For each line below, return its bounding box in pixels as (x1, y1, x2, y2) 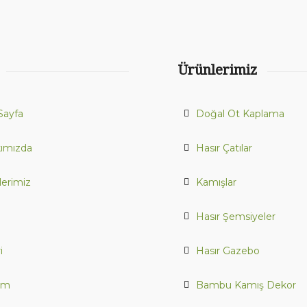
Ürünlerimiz (178, 62, 258, 79)
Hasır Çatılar (196, 141, 253, 154)
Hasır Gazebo (196, 244, 260, 257)
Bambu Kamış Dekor (196, 278, 297, 291)
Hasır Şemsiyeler (196, 210, 276, 223)
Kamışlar (196, 175, 237, 188)
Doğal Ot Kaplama (196, 107, 285, 120)
